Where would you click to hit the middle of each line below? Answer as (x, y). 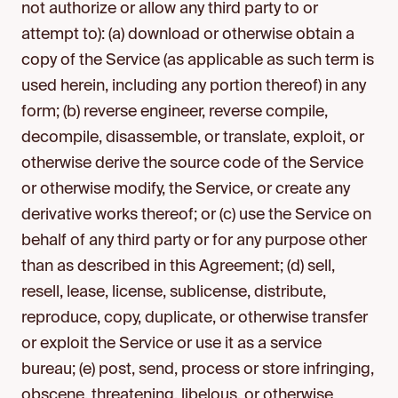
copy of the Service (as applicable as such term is (198, 60)
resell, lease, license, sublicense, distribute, (174, 292)
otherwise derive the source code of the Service (192, 163)
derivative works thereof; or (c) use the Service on (196, 215)
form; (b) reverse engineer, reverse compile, (175, 112)
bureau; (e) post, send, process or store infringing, (198, 370)
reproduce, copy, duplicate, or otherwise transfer (195, 318)
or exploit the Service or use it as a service (171, 344)
